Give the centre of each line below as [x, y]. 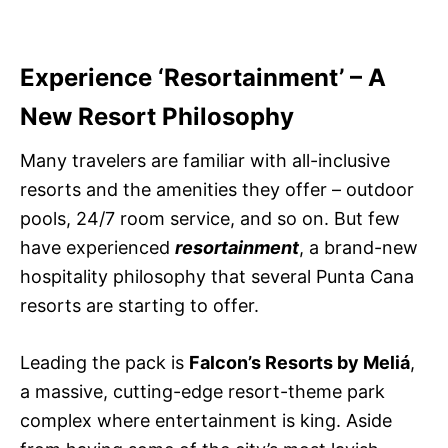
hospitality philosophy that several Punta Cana [217, 277]
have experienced [97, 248]
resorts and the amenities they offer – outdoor [217, 190]
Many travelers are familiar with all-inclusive [205, 161]
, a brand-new [358, 248]
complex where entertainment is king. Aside [206, 421]
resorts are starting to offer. [139, 306]
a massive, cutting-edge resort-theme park [202, 392]
